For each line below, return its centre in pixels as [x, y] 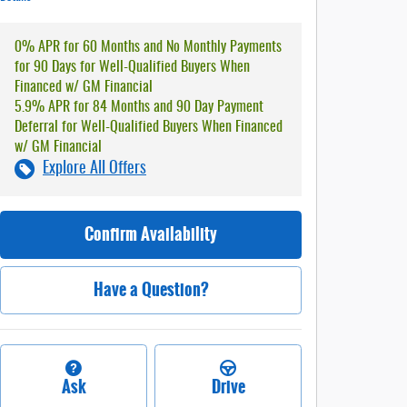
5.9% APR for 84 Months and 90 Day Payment [139, 107]
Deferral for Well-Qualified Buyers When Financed [149, 127]
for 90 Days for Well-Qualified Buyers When [132, 67]
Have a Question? [151, 289]
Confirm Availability [151, 234]
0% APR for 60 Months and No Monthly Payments [148, 47]
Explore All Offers [94, 169]
